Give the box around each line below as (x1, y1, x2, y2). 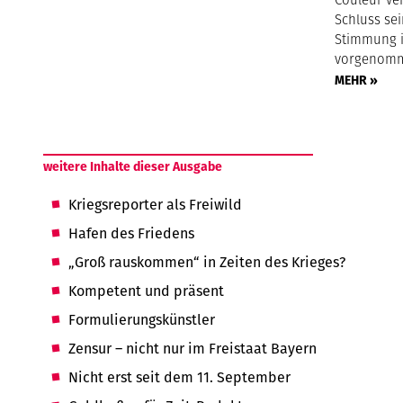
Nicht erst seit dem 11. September (68, 367, 291, 388)
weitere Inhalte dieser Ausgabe (43, 157, 223, 175)
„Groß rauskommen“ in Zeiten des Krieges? (68, 252, 346, 273)
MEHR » (335, 71, 379, 89)
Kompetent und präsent (68, 281, 225, 301)
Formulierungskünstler (68, 309, 216, 330)
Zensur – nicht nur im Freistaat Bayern (68, 338, 318, 359)
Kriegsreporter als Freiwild (68, 194, 243, 215)
